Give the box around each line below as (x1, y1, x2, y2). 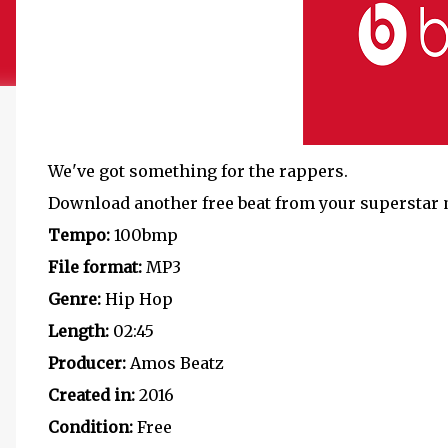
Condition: (48, 417, 133, 437)
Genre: (48, 289, 101, 309)
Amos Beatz (126, 353, 224, 373)
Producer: (48, 353, 126, 373)
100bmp (110, 225, 178, 245)
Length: (48, 321, 109, 341)
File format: (48, 257, 142, 277)
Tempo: (48, 225, 110, 245)
